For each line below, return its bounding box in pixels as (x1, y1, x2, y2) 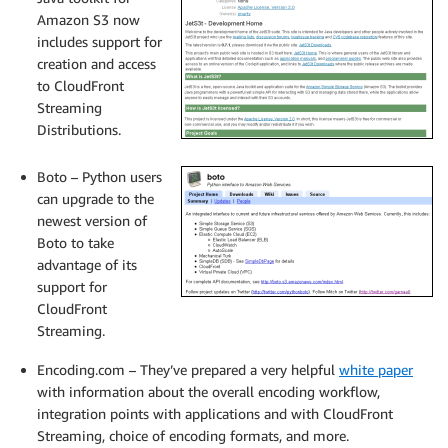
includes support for (37, 33, 162, 50)
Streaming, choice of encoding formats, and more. (37, 427, 349, 444)
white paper (339, 361, 413, 378)
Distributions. (37, 121, 121, 138)
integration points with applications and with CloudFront (37, 405, 393, 422)
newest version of (37, 212, 147, 229)
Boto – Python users (37, 168, 162, 185)
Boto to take (37, 234, 114, 251)
